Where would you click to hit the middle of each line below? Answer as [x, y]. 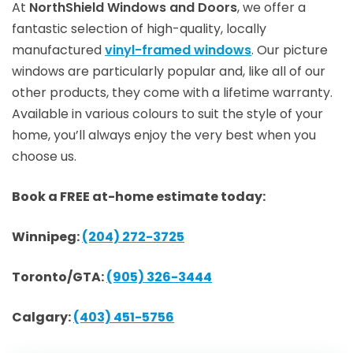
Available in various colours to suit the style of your [167, 114]
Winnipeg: [47, 237]
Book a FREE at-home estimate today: [139, 197]
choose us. [44, 156]
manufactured [58, 50]
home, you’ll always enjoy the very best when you [164, 135]
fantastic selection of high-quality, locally [139, 29]
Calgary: [43, 317]
